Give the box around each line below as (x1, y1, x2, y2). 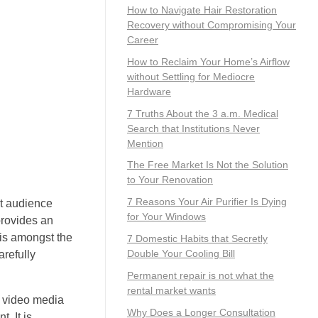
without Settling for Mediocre (127, 70, 255, 82)
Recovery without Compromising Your (127, 18, 296, 31)
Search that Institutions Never (127, 122, 260, 134)
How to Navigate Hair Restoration (127, 4, 277, 16)
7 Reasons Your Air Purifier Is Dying (127, 196, 287, 208)
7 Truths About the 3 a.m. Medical (127, 107, 278, 119)
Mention (127, 137, 163, 149)
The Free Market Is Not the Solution (127, 159, 288, 171)
